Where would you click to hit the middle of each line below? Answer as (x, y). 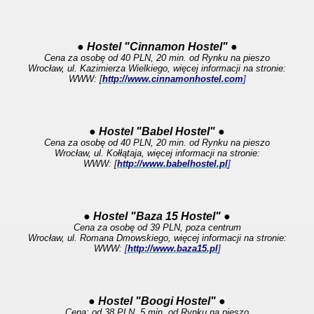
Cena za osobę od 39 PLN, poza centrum (157, 227)
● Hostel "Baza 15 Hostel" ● (157, 216)
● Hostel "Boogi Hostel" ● (157, 301)
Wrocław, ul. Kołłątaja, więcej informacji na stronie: (157, 153)
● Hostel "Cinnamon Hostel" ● (157, 47)
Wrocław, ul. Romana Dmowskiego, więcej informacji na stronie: (157, 238)
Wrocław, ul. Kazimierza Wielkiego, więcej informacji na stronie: (157, 68)
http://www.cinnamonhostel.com (172, 79)
